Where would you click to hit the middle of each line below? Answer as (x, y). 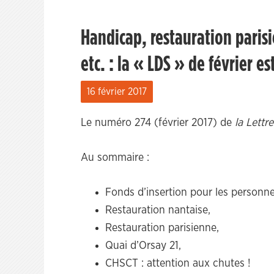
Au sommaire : (115, 158)
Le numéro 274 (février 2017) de (158, 123)
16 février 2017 (117, 92)
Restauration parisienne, (162, 228)
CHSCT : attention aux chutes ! (178, 264)
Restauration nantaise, (158, 210)
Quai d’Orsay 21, (143, 246)
